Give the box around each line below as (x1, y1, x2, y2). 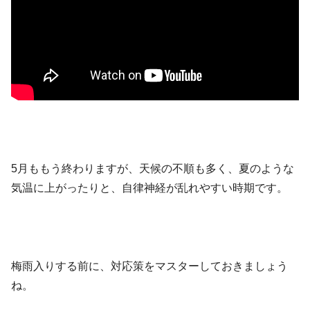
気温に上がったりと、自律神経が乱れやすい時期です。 (11, 182, 288, 194)
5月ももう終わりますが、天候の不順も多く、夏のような (11, 163, 294, 175)
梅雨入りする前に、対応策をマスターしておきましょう (11, 259, 288, 272)
